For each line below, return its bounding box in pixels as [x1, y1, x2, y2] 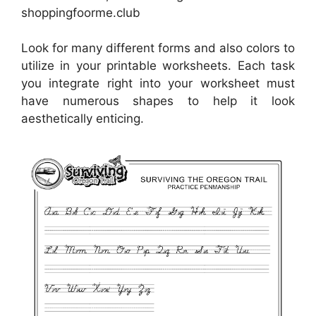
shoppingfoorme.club [21, 5, 140, 20]
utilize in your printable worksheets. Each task [21, 59, 295, 73]
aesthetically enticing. [21, 111, 144, 126]
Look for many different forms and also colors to [21, 41, 295, 56]
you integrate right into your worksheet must [21, 76, 295, 91]
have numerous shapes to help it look [21, 94, 295, 109]
